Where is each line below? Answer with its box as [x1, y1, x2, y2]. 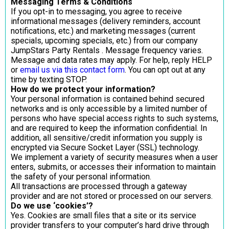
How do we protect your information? [11, 84, 155, 94]
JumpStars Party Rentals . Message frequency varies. [11, 45, 203, 55]
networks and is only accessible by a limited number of [11, 103, 208, 113]
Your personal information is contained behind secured [11, 94, 204, 104]
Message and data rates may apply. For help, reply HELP [11, 55, 212, 65]
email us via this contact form [20, 64, 125, 75]
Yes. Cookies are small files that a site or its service [11, 210, 196, 220]
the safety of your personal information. [11, 171, 151, 181]
